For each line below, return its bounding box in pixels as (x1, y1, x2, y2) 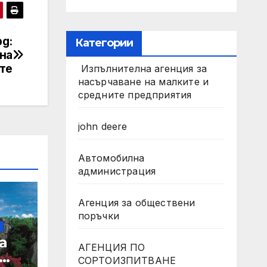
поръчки (77, 210, 119, 222)
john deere (77, 120, 128, 132)
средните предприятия (77, 89, 192, 101)
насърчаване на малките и (77, 76, 209, 88)
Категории (74, 36, 133, 49)
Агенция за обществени (77, 197, 195, 209)
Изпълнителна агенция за (77, 63, 207, 74)
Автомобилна (77, 152, 145, 164)
